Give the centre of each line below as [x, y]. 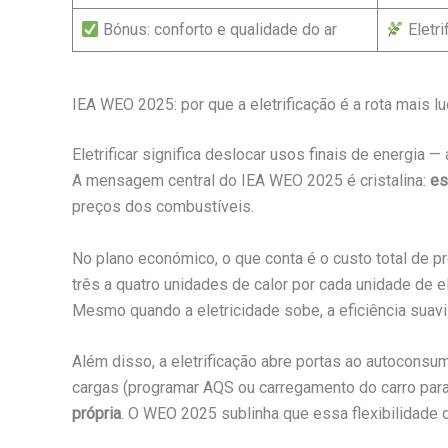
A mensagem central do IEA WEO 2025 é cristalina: [251, 181]
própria [96, 414]
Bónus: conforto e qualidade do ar [218, 30]
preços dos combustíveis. [163, 207]
